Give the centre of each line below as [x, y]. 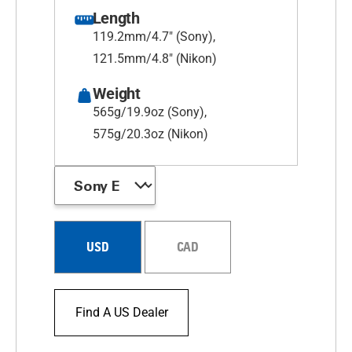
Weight [116, 94]
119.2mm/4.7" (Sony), [154, 37]
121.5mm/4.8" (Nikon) [154, 59]
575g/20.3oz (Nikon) [150, 134]
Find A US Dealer [121, 313]
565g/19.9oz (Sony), [149, 112]
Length [116, 18]
